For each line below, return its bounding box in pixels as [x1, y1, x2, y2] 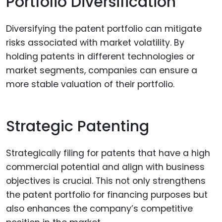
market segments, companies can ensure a [6, 64, 197, 77]
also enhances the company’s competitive [6, 203, 193, 215]
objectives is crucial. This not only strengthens [6, 175, 206, 187]
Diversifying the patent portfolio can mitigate [6, 23, 202, 35]
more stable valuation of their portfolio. [6, 78, 174, 91]
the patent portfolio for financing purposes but [6, 189, 208, 201]
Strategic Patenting [6, 115, 149, 137]
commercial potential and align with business [6, 161, 205, 173]
